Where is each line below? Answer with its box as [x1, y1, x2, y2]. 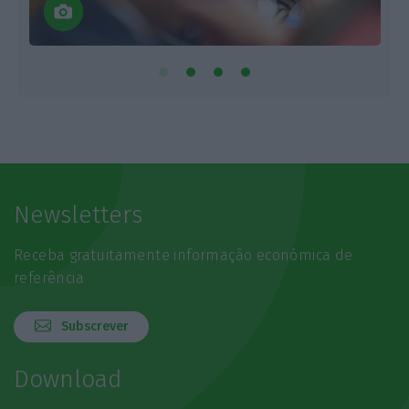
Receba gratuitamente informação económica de [13, 246, 353, 265]
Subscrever [60, 318, 129, 334]
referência [13, 269, 84, 288]
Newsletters [13, 201, 142, 230]
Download [13, 365, 121, 394]
